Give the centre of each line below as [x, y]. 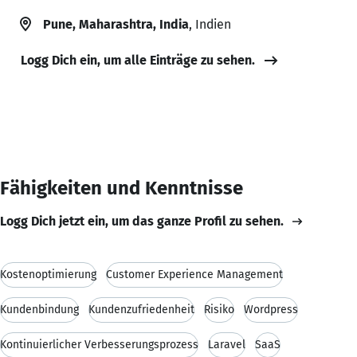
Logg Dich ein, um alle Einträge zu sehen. [138, 60]
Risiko [219, 309]
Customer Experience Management [194, 274]
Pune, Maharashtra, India [116, 24]
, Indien [210, 24]
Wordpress [271, 309]
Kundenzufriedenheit [141, 309]
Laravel [227, 344]
